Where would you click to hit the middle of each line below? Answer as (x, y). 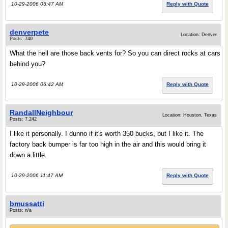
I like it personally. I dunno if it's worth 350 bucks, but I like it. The (107, 134)
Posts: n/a (21, 210)
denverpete (29, 32)
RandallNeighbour (41, 112)
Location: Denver (199, 35)
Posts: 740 (21, 39)
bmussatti (27, 204)
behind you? (27, 64)
